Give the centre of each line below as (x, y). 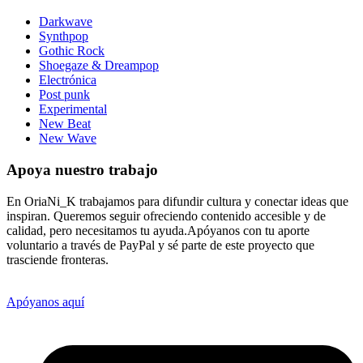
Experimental (73, 109)
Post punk (64, 95)
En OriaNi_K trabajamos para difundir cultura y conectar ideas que (177, 201)
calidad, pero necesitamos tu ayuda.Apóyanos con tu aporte (158, 230)
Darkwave (66, 22)
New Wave (68, 139)
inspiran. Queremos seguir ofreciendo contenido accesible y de (166, 216)
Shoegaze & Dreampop (99, 66)
